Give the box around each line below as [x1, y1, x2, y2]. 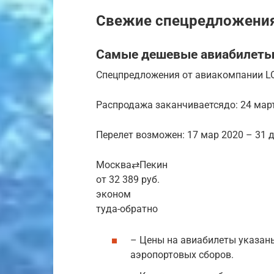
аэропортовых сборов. [130, 249, 234, 261]
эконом [96, 188, 131, 200]
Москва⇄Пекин [96, 158, 168, 171]
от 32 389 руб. [96, 173, 160, 185]
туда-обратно [96, 202, 158, 215]
